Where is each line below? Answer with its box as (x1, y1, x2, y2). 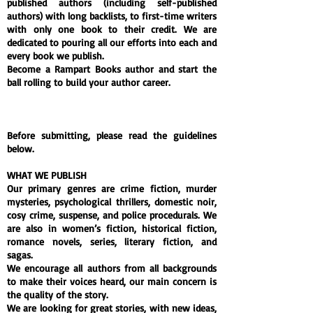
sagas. (7, 249, 33, 261)
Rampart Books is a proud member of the (7, 89, 217, 101)
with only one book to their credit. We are (7, 23, 217, 35)
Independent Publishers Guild (7, 103, 147, 115)
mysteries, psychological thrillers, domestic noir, (7, 196, 217, 208)
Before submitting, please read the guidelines (7, 129, 217, 141)
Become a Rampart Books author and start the (7, 63, 217, 75)
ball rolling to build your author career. (7, 76, 170, 88)
